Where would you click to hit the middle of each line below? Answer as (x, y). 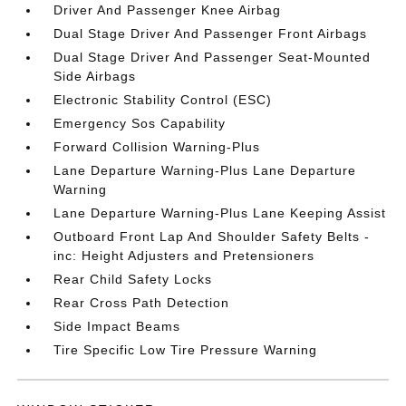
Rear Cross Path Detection (142, 303)
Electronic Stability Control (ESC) (163, 100)
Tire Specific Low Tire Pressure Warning (186, 350)
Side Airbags (95, 76)
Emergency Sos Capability (140, 123)
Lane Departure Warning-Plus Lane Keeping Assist (220, 213)
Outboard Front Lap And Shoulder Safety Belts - (212, 237)
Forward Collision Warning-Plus (157, 147)
